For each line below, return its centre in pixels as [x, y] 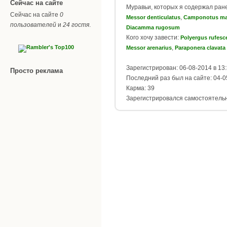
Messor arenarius [149, 48]
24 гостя [76, 25]
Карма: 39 [140, 88]
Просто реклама [36, 70]
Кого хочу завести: [153, 38]
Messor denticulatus [153, 17]
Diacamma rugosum [153, 28]
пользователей [33, 25]
